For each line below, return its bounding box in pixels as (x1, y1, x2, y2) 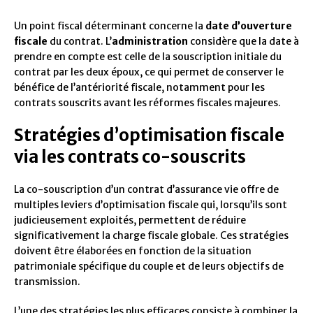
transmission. (14, 275, 80, 289)
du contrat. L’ (48, 35, 112, 48)
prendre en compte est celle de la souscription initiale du (14, 50, 282, 64)
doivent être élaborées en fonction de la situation (14, 245, 252, 258)
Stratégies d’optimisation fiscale (14, 124, 284, 147)
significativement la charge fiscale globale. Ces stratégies (14, 229, 289, 242)
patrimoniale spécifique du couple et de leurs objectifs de (14, 260, 284, 273)
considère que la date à (188, 35, 299, 48)
